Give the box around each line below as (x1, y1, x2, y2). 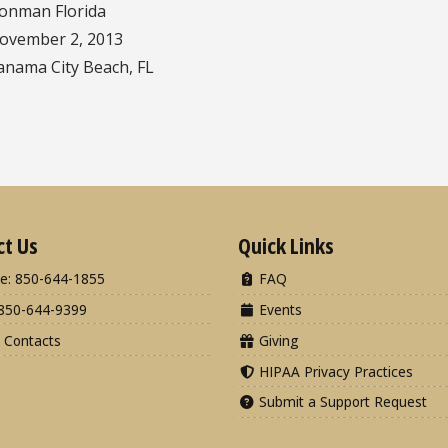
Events (255, 300, 302, 320)
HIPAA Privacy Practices (255, 361, 413, 381)
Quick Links (238, 229, 334, 260)
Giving (255, 330, 299, 350)
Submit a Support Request (255, 392, 427, 412)
